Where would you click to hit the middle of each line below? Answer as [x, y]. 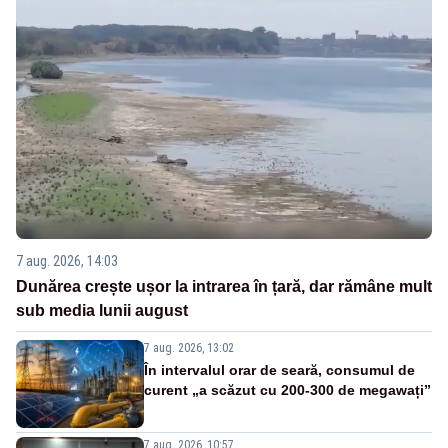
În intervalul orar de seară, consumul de [279, 369]
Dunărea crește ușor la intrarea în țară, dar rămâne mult [224, 286]
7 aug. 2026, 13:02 [189, 347]
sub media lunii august [102, 310]
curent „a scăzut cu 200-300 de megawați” [287, 389]
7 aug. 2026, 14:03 [67, 260]
